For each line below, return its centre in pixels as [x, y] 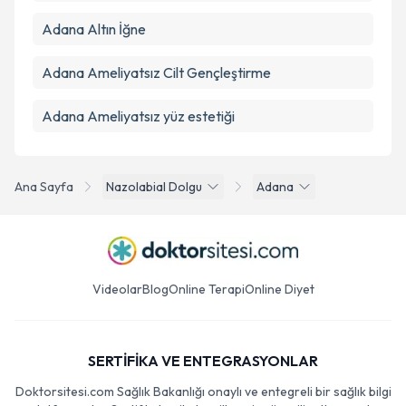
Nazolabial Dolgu [154, 187]
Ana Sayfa [44, 187]
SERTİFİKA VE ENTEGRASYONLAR [203, 361]
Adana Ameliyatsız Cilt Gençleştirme [156, 72]
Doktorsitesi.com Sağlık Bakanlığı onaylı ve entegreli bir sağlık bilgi [203, 391]
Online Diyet [279, 289]
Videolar [117, 289]
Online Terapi [206, 289]
